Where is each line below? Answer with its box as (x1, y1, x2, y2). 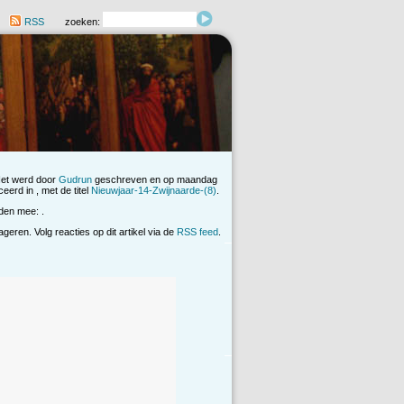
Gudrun (59, 174, 92, 186)
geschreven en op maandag (92, 174, 217, 186)
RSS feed (177, 226, 218, 238)
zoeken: (65, 16, 103, 28)
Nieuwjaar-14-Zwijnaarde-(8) (91, 185, 216, 197)
